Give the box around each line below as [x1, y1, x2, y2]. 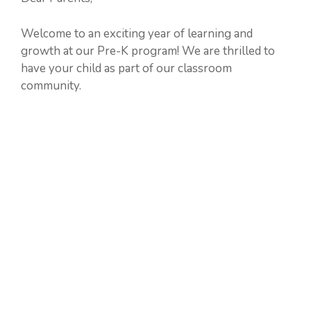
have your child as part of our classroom [21, 60, 232, 76]
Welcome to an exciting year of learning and [21, 25, 253, 42]
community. [21, 77, 81, 94]
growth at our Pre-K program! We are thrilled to [21, 42, 275, 59]
